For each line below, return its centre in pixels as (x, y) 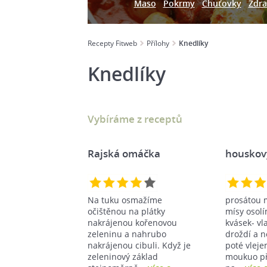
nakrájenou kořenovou (132, 222)
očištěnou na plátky (126, 211)
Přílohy (158, 43)
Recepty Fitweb (112, 43)
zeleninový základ (123, 256)
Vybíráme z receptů (135, 119)
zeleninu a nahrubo (127, 234)
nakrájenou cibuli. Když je (139, 245)
